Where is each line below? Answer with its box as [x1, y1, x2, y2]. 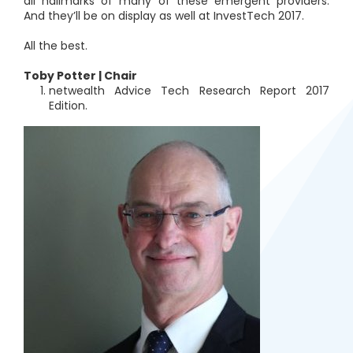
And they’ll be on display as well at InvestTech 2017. [24, 8, 304, 24]
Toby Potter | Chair [24, 68, 137, 84]
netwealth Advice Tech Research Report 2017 [49, 83, 329, 98]
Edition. [49, 98, 87, 113]
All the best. [24, 38, 87, 54]
